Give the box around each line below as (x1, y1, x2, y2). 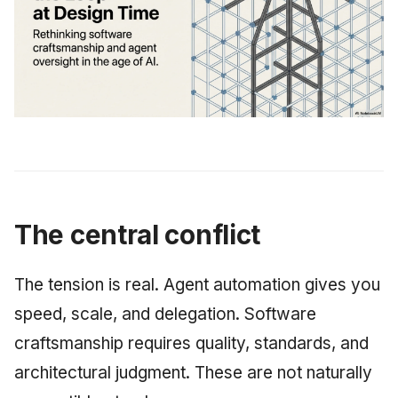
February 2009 (14, 187, 115, 204)
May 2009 (14, 56, 83, 74)
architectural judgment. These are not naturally (14, 362, 372, 383)
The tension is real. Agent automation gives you (14, 274, 380, 295)
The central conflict (14, 218, 261, 251)
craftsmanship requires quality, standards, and (14, 332, 369, 354)
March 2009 (14, 143, 98, 161)
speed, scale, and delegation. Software (14, 303, 316, 324)
